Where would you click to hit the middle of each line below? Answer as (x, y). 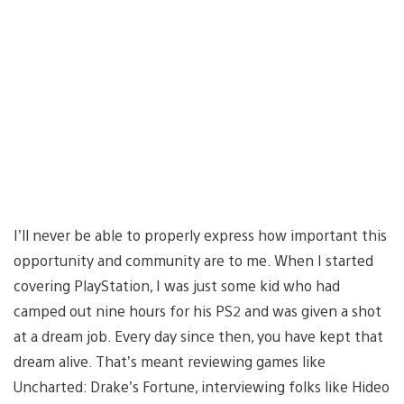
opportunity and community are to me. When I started (193, 260)
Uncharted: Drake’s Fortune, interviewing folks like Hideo (202, 386)
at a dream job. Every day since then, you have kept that (198, 335)
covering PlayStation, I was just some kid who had (177, 285)
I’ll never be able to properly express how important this (200, 234)
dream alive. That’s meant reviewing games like (170, 361)
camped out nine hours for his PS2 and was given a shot (197, 310)
